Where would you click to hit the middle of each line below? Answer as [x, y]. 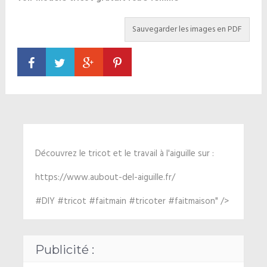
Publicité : [64, 250]
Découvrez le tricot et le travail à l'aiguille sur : [124, 154]
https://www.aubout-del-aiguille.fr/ [105, 178]
